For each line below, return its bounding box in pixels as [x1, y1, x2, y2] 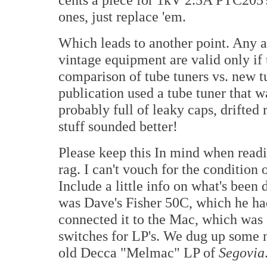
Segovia [219, 244, 265, 260]
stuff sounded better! [58, 118, 178, 134]
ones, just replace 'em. [58, 8, 186, 24]
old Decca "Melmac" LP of [58, 244, 219, 260]
